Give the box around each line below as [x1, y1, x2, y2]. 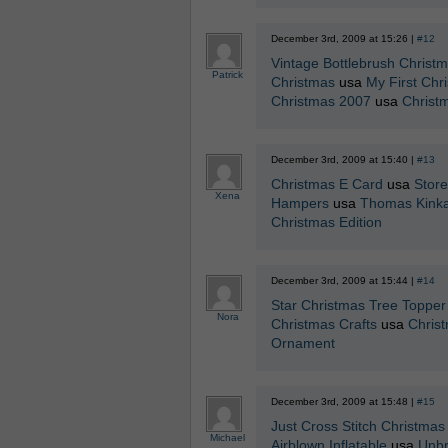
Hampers [270, 195, 329, 211]
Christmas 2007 [270, 93, 371, 109]
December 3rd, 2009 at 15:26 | [270, 33, 417, 44]
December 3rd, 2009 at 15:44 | [270, 275, 417, 286]
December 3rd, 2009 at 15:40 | [270, 154, 417, 165]
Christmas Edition [270, 214, 382, 230]
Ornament [270, 335, 335, 351]
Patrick [212, 69, 243, 80]
